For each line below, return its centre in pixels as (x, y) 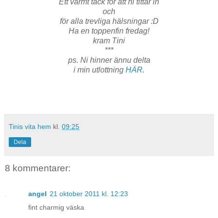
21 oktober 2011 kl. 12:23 (89, 193)
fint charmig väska (56, 207)
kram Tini (109, 41)
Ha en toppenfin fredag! (109, 31)
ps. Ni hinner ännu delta (109, 60)
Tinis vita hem (30, 127)
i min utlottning (100, 70)
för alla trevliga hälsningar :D (109, 21)
